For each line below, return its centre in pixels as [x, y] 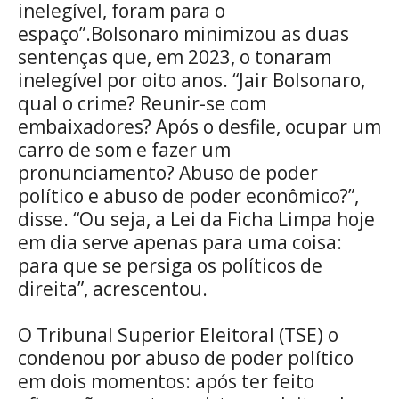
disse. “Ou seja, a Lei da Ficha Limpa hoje [196, 219]
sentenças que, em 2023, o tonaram [175, 57]
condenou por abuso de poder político [186, 358]
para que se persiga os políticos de [170, 265]
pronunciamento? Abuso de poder [168, 172]
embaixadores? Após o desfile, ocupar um [199, 126]
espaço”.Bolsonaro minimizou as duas [183, 33]
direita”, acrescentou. [113, 288]
